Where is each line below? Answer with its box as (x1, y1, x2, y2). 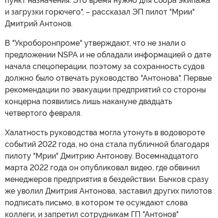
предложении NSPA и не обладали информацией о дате (5, 50, 211, 59)
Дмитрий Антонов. (5, 19, 73, 28)
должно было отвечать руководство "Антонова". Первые (5, 73, 212, 83)
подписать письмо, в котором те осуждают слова (5, 198, 188, 207)
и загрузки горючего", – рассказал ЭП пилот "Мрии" (5, 7, 195, 17)
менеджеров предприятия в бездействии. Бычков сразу (5, 175, 209, 184)
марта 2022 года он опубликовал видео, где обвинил (5, 163, 200, 172)
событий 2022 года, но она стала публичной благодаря (5, 140, 209, 149)
